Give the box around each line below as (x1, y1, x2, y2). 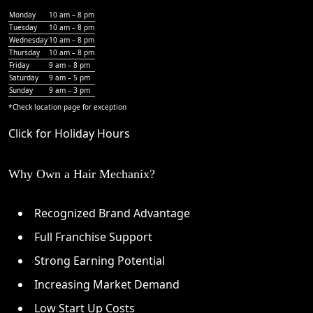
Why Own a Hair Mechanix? (8, 167, 155, 182)
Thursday (9, 48, 40, 58)
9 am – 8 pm (49, 60, 90, 71)
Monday (9, 10, 36, 20)
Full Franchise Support (34, 229, 152, 245)
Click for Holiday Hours (8, 126, 130, 142)
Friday (9, 60, 29, 71)
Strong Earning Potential (34, 253, 165, 269)
